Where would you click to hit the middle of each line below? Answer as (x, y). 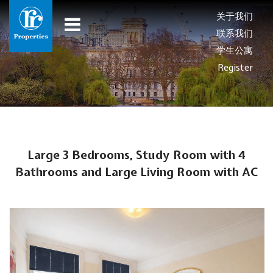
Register (235, 68)
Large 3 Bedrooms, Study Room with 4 (136, 154)
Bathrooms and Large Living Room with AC (136, 172)
